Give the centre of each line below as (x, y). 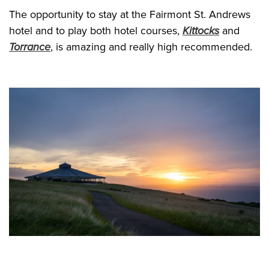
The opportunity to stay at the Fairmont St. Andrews (130, 14)
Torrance (30, 47)
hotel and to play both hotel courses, (96, 30)
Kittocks (201, 30)
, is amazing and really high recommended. (151, 47)
